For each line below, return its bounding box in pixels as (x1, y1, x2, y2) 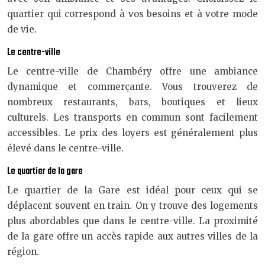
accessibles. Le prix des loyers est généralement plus (7, 127, 258, 138)
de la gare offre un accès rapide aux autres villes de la (7, 231, 258, 242)
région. (7, 246, 39, 257)
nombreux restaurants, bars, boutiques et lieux (7, 96, 258, 108)
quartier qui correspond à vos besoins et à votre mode (7, 8, 258, 20)
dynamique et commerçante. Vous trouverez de (7, 81, 258, 92)
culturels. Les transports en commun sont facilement (7, 112, 258, 123)
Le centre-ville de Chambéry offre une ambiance (7, 66, 258, 77)
